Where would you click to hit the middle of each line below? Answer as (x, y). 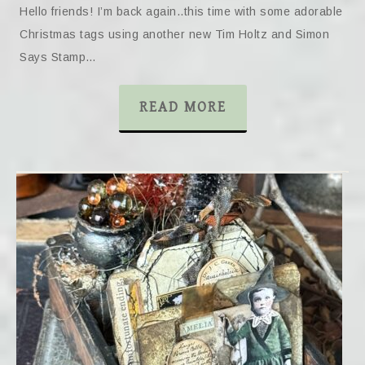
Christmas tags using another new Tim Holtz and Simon (174, 34)
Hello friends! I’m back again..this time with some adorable (181, 11)
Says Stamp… (58, 57)
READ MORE (182, 107)
